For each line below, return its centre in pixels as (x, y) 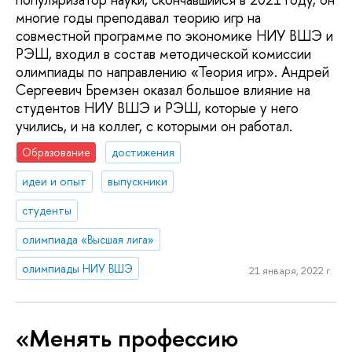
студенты (47, 210)
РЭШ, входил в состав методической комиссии (163, 53)
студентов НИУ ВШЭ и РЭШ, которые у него (157, 108)
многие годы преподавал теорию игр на (138, 17)
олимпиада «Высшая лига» (88, 239)
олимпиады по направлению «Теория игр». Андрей (172, 71)
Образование (57, 152)
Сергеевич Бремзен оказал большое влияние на (163, 90)
